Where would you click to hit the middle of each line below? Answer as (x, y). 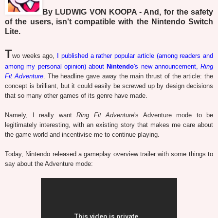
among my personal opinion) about (56, 66)
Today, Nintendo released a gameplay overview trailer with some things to (109, 154)
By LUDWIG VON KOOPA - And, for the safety (128, 12)
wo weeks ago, (35, 55)
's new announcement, (167, 66)
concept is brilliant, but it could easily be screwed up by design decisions (109, 86)
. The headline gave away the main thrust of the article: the (128, 76)
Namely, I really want (41, 115)
